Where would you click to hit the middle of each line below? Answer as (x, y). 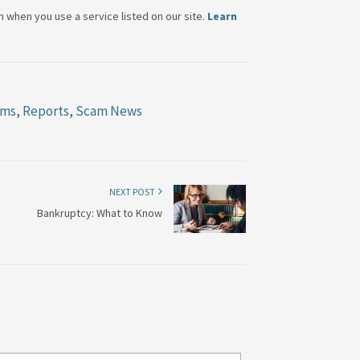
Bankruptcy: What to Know (100, 213)
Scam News (109, 110)
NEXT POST (134, 191)
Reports (46, 110)
